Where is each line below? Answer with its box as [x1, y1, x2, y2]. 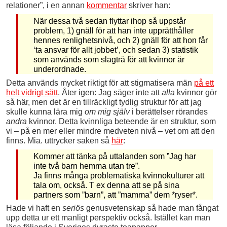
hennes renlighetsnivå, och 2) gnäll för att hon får [33, 35, 208, 45]
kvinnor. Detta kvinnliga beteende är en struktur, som [27, 117, 216, 126]
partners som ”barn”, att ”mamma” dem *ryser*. [33, 190, 198, 199]
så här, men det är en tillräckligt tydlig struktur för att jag [6, 97, 202, 106]
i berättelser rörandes [130, 107, 208, 116]
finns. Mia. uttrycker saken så [6, 136, 111, 145]
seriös [62, 204, 84, 213]
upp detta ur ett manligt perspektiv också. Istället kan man [6, 213, 210, 222]
